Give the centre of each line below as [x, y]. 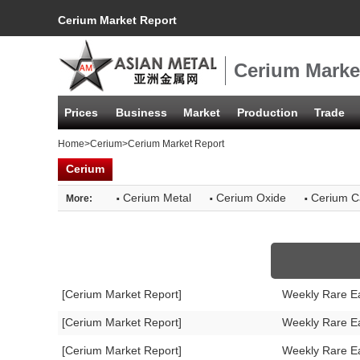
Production [268, 112]
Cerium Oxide [251, 198]
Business [141, 112]
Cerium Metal [157, 198]
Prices [81, 112]
